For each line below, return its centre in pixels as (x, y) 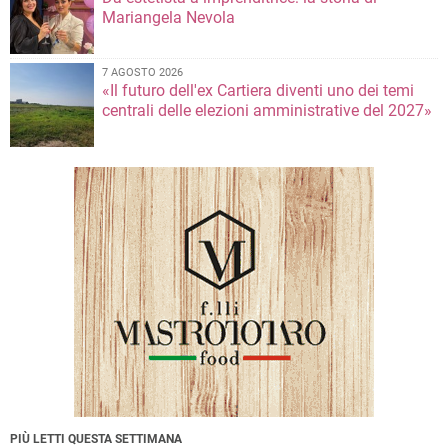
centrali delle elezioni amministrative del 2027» (267, 111)
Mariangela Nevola (168, 18)
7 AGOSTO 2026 (142, 73)
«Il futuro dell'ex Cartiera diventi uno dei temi (258, 91)
